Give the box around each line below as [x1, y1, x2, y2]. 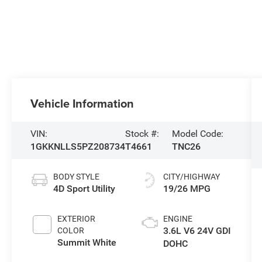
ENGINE [163, 214, 192, 224]
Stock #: [125, 128, 160, 140]
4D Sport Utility [53, 183, 116, 195]
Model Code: [171, 128, 223, 140]
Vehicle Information [30, 95, 135, 112]
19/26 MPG [163, 183, 211, 195]
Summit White [57, 237, 117, 249]
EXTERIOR [57, 214, 96, 224]
